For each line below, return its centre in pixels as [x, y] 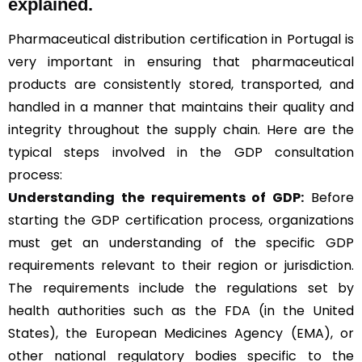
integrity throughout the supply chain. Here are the [181, 129]
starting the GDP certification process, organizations [181, 220]
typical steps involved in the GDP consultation [181, 152]
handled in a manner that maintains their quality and [181, 107]
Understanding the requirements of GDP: [156, 197]
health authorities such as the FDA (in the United [181, 310]
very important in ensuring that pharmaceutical [181, 61]
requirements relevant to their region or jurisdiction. [181, 265]
